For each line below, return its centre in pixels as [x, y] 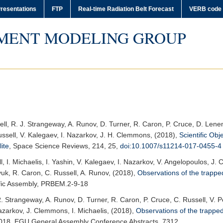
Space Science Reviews [51, 146]
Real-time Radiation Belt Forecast [126, 9]
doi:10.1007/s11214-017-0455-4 [171, 146]
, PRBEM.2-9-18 [62, 184]
